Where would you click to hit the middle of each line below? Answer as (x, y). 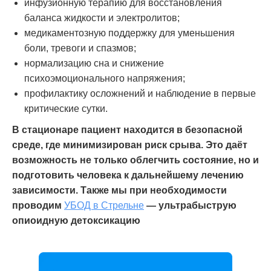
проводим (38, 206)
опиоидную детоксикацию (76, 221)
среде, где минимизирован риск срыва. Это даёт (130, 145)
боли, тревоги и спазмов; (80, 48)
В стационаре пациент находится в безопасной (127, 130)
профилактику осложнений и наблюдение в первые (140, 94)
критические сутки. (66, 109)
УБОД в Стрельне (104, 206)
